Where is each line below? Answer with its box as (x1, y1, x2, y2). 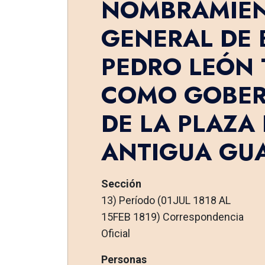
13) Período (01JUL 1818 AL (101, 193, 231, 206)
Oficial (101, 227, 130, 240)
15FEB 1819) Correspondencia (101, 210, 244, 223)
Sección (101, 177, 141, 190)
